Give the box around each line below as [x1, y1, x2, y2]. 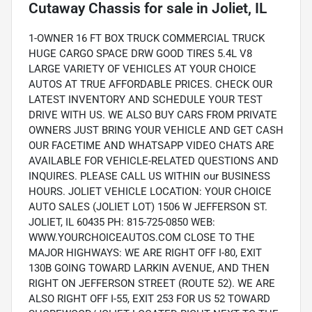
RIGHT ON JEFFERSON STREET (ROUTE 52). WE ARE [29, 277, 275, 290]
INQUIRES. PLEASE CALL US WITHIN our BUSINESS [29, 170, 270, 183]
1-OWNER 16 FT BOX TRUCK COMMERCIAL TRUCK [29, 32, 265, 45]
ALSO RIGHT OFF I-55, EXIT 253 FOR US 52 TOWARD [29, 292, 270, 306]
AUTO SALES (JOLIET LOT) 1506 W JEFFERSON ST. [29, 201, 267, 214]
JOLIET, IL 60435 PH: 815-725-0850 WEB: [29, 216, 215, 229]
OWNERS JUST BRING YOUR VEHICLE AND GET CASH [29, 124, 283, 137]
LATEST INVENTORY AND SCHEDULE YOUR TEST [29, 93, 263, 107]
